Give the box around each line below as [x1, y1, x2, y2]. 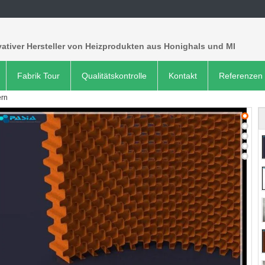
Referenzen [219, 71, 263, 80]
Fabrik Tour [17, 71, 60, 80]
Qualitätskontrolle [82, 71, 147, 80]
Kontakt [169, 71, 197, 80]
